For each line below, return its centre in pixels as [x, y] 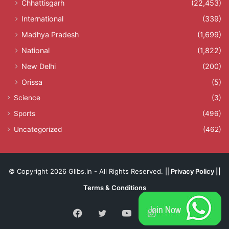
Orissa [32, 82]
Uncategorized [38, 129]
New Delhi [39, 66]
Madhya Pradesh [50, 34]
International [42, 18]
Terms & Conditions [114, 187]
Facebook [103, 212]
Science [27, 97]
